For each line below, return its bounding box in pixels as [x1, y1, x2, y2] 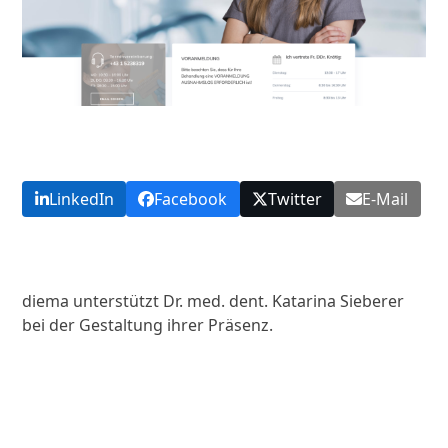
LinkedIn [48, 187, 114, 210]
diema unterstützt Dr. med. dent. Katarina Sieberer [22, 290, 405, 313]
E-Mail [362, 187, 409, 210]
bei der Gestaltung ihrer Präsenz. [22, 314, 274, 337]
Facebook [154, 187, 228, 210]
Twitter [267, 187, 322, 210]
